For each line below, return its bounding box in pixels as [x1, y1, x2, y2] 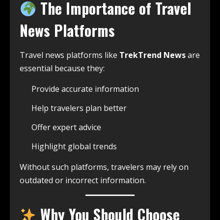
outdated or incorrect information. [20, 175, 146, 186]
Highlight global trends [31, 141, 117, 152]
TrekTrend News [119, 50, 186, 61]
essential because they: [20, 63, 105, 74]
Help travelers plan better [31, 103, 127, 114]
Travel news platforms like [20, 50, 119, 61]
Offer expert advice [31, 122, 101, 133]
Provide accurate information [31, 83, 139, 95]
